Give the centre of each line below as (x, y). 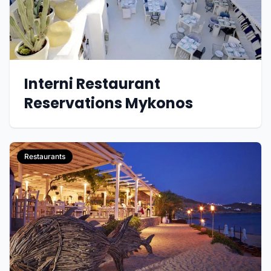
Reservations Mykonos (109, 103)
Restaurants (45, 156)
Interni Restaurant (92, 83)
